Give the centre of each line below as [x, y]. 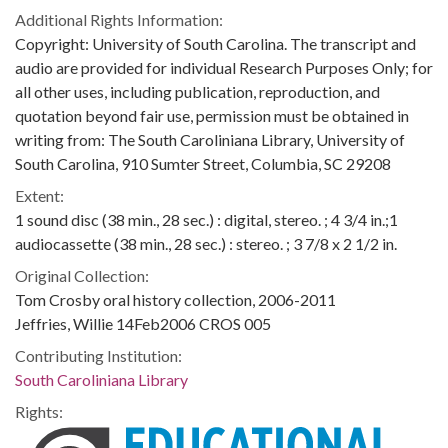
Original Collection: [82, 275]
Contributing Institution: [98, 355]
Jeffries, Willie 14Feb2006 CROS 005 [143, 323]
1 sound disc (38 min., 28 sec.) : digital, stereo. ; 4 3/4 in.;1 [206, 219]
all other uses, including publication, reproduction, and [197, 91]
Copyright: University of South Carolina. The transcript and [215, 43]
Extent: [39, 195]
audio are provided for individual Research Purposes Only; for [224, 67]
